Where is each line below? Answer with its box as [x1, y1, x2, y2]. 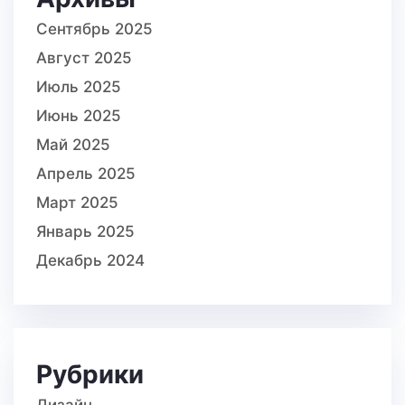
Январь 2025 [36, 222, 135, 241]
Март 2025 [36, 193, 118, 212]
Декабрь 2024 [36, 251, 145, 270]
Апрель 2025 [36, 165, 136, 184]
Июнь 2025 [36, 107, 121, 126]
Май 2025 [36, 136, 110, 155]
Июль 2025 [36, 78, 121, 97]
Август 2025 [36, 49, 132, 68]
